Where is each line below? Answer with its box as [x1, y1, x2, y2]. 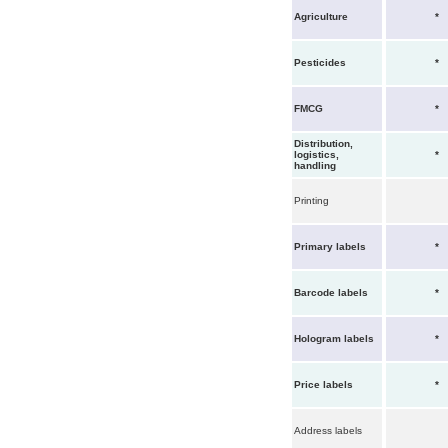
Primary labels [294, 241, 366, 252]
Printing [294, 195, 332, 206]
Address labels [294, 425, 362, 436]
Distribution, [294, 138, 353, 149]
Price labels [294, 379, 353, 390]
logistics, [294, 149, 339, 160]
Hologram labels [294, 333, 377, 344]
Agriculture [294, 11, 351, 22]
